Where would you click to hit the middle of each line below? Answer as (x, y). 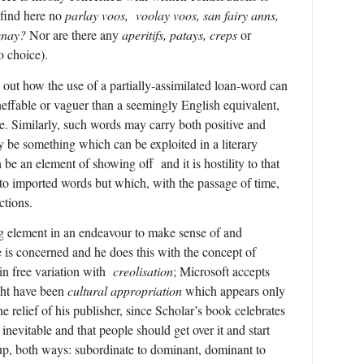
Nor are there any (74, 35)
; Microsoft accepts (221, 271)
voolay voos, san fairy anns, (207, 15)
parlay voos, (97, 15)
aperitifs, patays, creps (180, 35)
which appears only (235, 290)
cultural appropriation (126, 290)
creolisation (143, 271)
